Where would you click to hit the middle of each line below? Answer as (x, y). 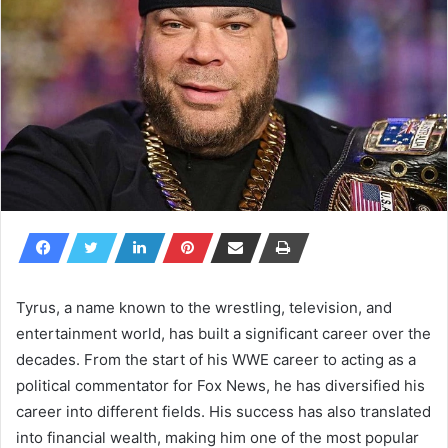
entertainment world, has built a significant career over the (223, 333)
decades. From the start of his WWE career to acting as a (216, 359)
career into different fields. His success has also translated (223, 411)
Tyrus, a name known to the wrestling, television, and (204, 307)
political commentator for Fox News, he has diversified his (220, 385)
